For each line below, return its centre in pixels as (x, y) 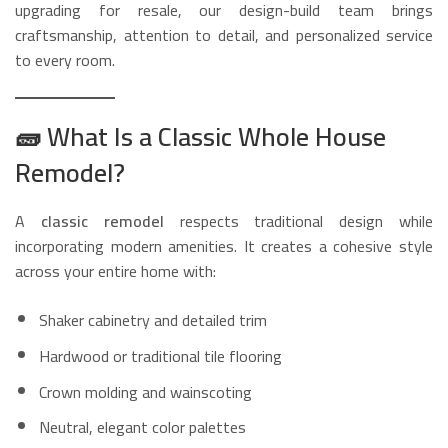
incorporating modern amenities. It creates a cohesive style (224, 245)
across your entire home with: (115, 270)
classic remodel (102, 220)
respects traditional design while (298, 220)
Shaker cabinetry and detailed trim (153, 319)
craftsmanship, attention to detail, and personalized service (224, 35)
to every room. (65, 60)
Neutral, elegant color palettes (142, 427)
